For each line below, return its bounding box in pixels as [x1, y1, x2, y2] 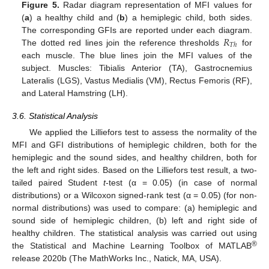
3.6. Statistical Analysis [12, 110, 98, 121]
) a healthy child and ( [29, 12, 120, 22]
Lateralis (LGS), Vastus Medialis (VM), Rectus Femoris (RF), [22, 75, 252, 85]
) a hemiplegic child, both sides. [125, 12, 252, 22]
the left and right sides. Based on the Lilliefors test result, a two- [12, 165, 257, 175]
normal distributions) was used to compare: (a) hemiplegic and [12, 203, 257, 213]
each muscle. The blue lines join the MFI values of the [22, 50, 252, 60]
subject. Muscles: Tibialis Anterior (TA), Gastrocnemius [22, 62, 252, 73]
